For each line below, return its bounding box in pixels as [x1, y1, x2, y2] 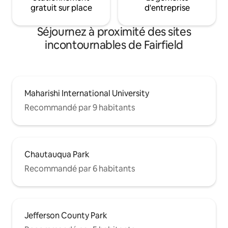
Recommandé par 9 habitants [24, 102, 135, 113]
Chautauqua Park [24, 149, 90, 160]
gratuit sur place [30, 3, 92, 14]
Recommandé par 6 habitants [24, 163, 135, 175]
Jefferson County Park [24, 210, 107, 221]
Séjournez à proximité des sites [37, 24, 191, 40]
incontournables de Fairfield [45, 38, 183, 53]
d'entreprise [144, 3, 190, 14]
